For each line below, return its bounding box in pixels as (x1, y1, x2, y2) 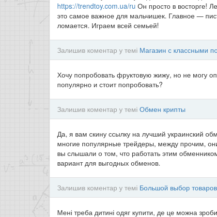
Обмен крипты (139, 104, 186, 114)
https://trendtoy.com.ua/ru (57, 1, 136, 11)
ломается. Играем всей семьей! (57, 20, 159, 30)
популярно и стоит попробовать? (57, 79, 163, 89)
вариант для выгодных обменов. (57, 158, 160, 168)
